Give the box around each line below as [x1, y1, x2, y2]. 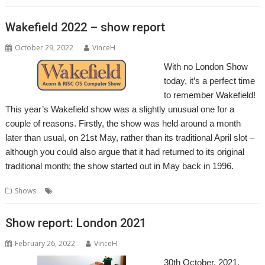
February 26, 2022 [15, 238, 76, 248]
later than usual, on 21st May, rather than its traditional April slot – [5, 132, 255, 143]
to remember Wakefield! [163, 89, 256, 100]
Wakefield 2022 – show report [5, 20, 166, 34]
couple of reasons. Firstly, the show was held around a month [5, 118, 241, 128]
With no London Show [163, 61, 248, 72]
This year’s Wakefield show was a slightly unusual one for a [5, 104, 235, 114]
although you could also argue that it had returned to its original [5, 146, 245, 157]
